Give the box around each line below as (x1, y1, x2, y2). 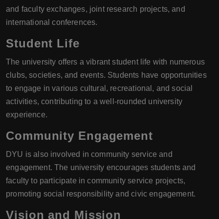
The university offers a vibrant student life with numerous (6, 58, 205, 66)
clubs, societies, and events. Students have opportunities (6, 71, 207, 79)
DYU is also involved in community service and (6, 150, 173, 158)
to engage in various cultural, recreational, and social (6, 84, 193, 92)
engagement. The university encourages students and (6, 163, 196, 172)
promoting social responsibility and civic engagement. (6, 190, 196, 198)
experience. (6, 110, 47, 119)
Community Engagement (6, 129, 153, 142)
